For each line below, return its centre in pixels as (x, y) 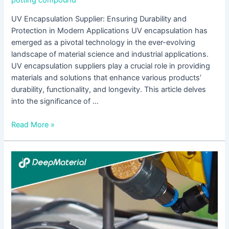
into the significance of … (55, 101)
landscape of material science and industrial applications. (110, 54)
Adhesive (27, 191)
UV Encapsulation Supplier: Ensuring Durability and (99, 19)
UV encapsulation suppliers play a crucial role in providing (111, 66)
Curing (22, 168)
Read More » (33, 124)
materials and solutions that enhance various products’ (107, 77)
